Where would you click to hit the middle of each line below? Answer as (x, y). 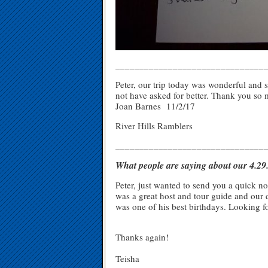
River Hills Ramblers (154, 126)
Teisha (127, 258)
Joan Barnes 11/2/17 (155, 106)
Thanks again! (142, 237)
